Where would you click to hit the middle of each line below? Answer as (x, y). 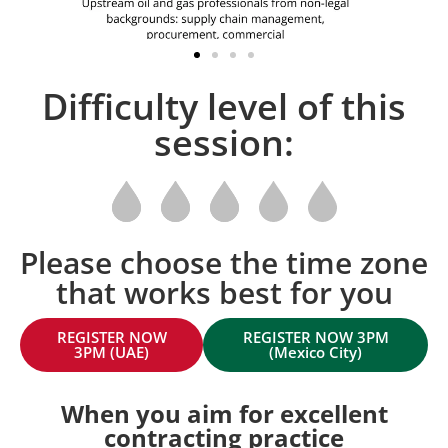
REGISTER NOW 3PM (315, 337)
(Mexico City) (316, 352)
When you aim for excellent (224, 414)
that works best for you (224, 293)
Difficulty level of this (224, 107)
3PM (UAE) (112, 352)
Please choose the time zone (224, 263)
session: (224, 143)
